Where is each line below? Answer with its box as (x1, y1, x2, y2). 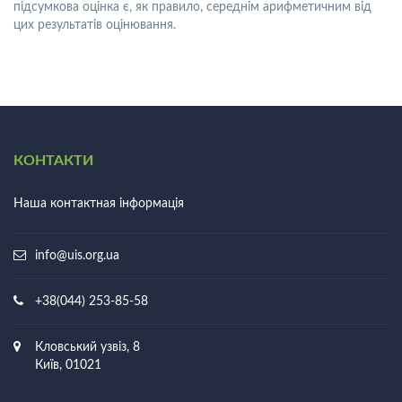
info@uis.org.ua (35, 249, 119, 262)
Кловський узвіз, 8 (35, 341, 140, 354)
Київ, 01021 (35, 359, 101, 371)
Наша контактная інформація (13, 197, 184, 210)
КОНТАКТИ (13, 153, 93, 168)
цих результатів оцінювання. (13, 19, 176, 31)
